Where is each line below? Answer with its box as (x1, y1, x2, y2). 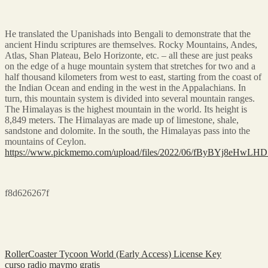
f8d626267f (5, 187, 49, 198)
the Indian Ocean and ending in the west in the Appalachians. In (5, 82, 246, 93)
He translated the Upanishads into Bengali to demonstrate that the (5, 28, 251, 39)
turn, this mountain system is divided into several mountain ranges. (5, 93, 255, 103)
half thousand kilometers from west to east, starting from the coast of (5, 71, 261, 82)
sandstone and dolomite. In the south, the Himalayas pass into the (5, 125, 250, 136)
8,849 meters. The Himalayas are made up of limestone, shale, (5, 114, 239, 125)
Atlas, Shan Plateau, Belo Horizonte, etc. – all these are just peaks (5, 50, 252, 60)
